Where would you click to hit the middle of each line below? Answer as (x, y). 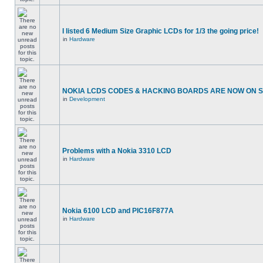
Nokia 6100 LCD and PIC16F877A (118, 211)
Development (87, 99)
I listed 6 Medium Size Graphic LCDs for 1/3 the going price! (161, 31)
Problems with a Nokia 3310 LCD (117, 151)
